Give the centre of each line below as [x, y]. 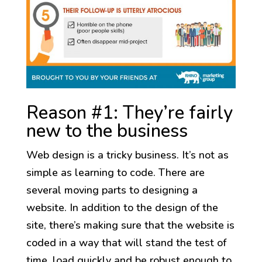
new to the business [107, 131]
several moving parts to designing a [112, 190]
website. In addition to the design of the [122, 208]
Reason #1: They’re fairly [129, 113]
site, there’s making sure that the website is [130, 225]
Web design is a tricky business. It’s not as [127, 155]
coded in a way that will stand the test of [126, 243]
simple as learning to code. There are [115, 173]
